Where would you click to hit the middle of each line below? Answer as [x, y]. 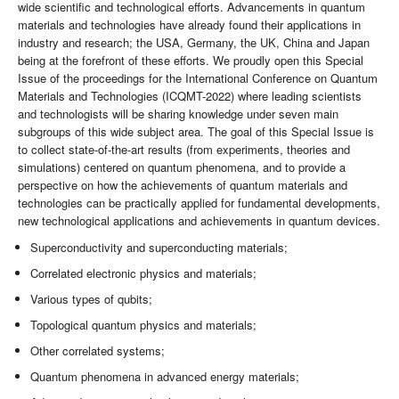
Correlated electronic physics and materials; [144, 273]
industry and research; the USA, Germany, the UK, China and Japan [194, 43]
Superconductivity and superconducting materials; [159, 248]
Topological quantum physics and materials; [144, 325]
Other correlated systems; [98, 351]
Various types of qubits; [92, 299]
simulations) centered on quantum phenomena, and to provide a [182, 167]
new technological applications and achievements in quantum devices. [199, 221]
